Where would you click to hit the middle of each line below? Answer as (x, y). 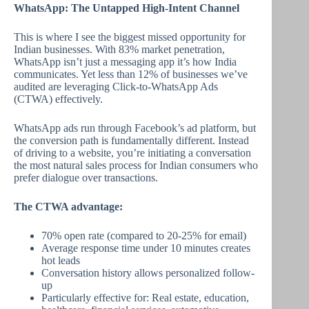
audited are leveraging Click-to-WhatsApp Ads (116, 87)
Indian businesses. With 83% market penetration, (119, 49)
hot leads (61, 260)
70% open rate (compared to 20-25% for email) (144, 236)
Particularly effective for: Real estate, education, (145, 298)
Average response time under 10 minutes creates (146, 248)
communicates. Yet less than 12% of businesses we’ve (131, 74)
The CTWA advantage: (68, 207)
